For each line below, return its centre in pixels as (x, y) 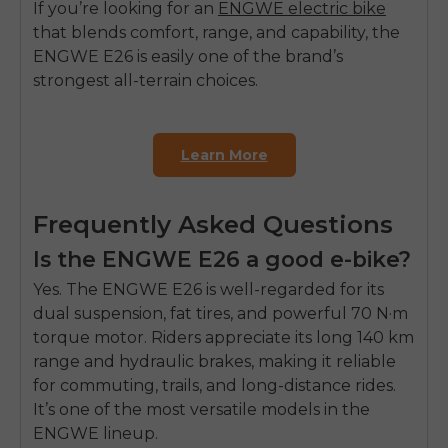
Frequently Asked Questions (213, 224)
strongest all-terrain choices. (145, 81)
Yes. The (67, 289)
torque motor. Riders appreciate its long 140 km (223, 337)
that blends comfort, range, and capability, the (216, 33)
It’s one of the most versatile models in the (201, 409)
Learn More (224, 155)
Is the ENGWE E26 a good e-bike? (222, 259)
